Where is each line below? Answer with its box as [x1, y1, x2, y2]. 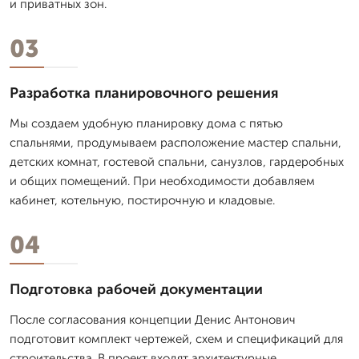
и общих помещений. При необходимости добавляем [10, 173, 315, 188]
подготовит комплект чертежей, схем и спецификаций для [10, 331, 343, 346]
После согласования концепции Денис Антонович [10, 312, 296, 327]
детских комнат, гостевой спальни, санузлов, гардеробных [10, 154, 344, 169]
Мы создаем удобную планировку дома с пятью [10, 115, 283, 131]
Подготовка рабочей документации [10, 280, 263, 298]
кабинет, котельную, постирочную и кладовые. [10, 192, 275, 208]
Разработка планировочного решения [10, 83, 279, 102]
